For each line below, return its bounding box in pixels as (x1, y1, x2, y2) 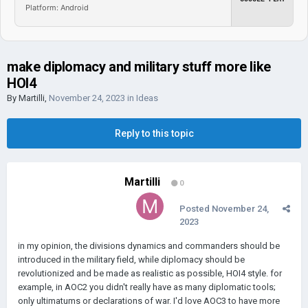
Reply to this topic (114, 128, 194, 139)
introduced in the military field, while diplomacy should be (18, 254, 245, 265)
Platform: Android (25, 2, 89, 12)
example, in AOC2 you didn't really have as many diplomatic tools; (18, 282, 276, 292)
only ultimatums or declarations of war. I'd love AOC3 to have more (18, 296, 280, 306)
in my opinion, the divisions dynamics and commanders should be (18, 241, 280, 251)
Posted (179, 203, 212, 214)
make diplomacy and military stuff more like (7, 58, 271, 75)
